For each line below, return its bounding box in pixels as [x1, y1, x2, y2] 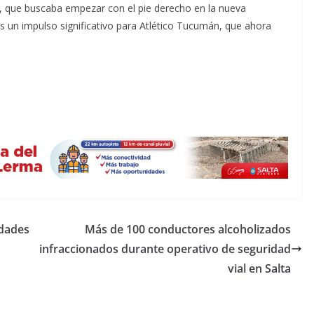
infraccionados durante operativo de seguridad [39, 240, 291, 257]
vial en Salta [228, 260, 291, 276]
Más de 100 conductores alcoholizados [85, 221, 291, 237]
